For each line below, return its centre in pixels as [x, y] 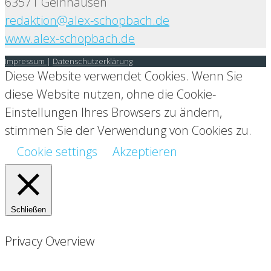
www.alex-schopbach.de [70, 39]
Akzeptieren [145, 152]
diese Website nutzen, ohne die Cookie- [110, 94]
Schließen [28, 210]
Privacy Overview [50, 241]
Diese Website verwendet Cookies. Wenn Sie [124, 76]
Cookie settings [57, 152]
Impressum [26, 61]
